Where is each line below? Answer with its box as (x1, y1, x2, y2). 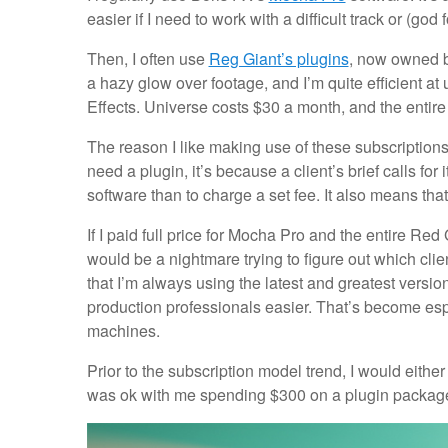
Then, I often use (86, 47, 209, 71)
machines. (86, 319, 160, 343)
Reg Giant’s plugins (208, 47, 349, 71)
